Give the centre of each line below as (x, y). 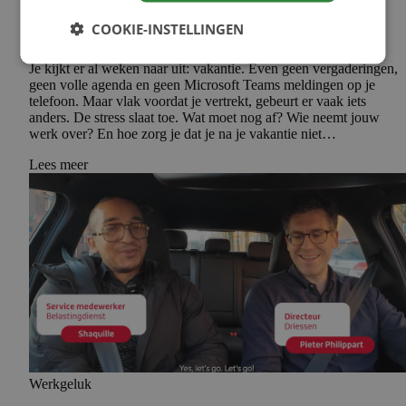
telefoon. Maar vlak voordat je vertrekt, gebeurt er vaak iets (198, 101)
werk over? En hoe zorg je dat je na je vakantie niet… (183, 133)
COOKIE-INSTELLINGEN (168, 28)
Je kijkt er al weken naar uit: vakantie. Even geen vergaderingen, (213, 68)
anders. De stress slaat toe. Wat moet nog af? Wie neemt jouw (204, 117)
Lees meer (58, 164)
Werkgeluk (60, 383)
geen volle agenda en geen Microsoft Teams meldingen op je (202, 84)
